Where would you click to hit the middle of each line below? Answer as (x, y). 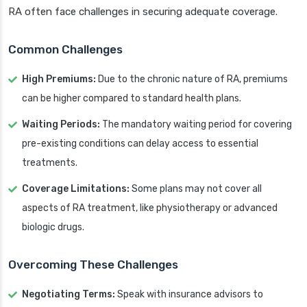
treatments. (50, 163)
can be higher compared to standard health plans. (132, 99)
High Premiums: (59, 79)
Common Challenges (65, 50)
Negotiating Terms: (69, 295)
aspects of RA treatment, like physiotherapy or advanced (150, 208)
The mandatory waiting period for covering (196, 125)
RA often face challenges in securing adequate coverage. (143, 12)
